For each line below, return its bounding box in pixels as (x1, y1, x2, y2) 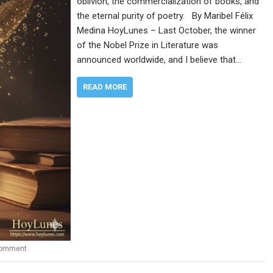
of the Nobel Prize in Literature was (77, 39, 219, 51)
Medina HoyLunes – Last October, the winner (77, 24, 257, 36)
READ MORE (83, 82, 127, 91)
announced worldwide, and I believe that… (77, 54, 242, 65)
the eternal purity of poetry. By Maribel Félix (77, 10, 253, 21)
